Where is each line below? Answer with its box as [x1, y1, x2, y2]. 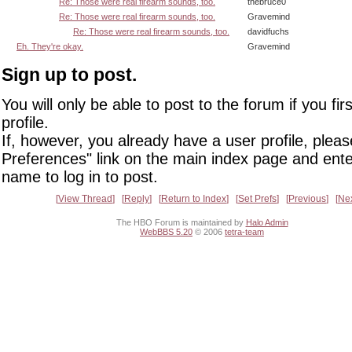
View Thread [58, 192, 112, 204]
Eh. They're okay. [16, 42, 83, 52]
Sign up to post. [2, 64, 137, 86]
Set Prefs [238, 192, 277, 204]
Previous [288, 192, 326, 204]
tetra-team [225, 227, 264, 237]
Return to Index [161, 192, 226, 204]
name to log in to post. [2, 167, 158, 185]
